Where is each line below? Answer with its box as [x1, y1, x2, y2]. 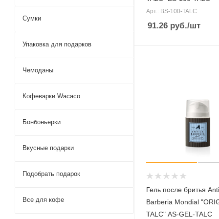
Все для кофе [22, 196, 64, 203]
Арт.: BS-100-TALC [146, 8, 197, 15]
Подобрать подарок [22, 170, 80, 177]
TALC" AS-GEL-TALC [146, 210, 212, 218]
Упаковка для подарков [22, 40, 91, 48]
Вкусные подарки [22, 144, 74, 152]
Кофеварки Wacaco [22, 92, 80, 100]
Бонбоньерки [22, 118, 61, 126]
